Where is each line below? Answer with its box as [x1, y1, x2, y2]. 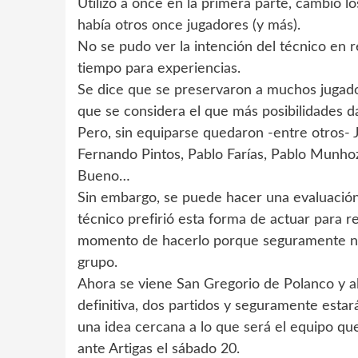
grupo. [78, 256, 117, 271]
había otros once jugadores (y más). [78, 18, 300, 34]
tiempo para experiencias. [78, 62, 241, 77]
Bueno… [78, 169, 130, 185]
